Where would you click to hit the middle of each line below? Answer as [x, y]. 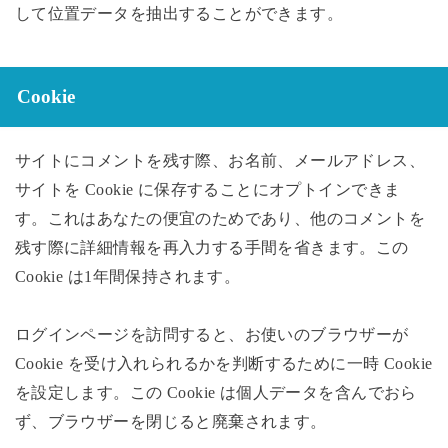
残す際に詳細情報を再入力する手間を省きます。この [211, 248]
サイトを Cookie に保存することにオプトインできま [207, 190]
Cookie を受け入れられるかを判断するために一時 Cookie [223, 364]
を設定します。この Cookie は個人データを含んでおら [215, 393]
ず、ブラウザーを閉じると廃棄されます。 [170, 422]
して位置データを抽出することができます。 [179, 13]
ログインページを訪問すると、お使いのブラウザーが [211, 335]
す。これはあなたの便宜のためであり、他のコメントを [220, 219]
